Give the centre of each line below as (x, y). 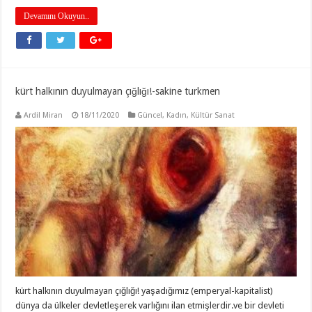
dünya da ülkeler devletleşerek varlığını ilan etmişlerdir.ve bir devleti (150, 305)
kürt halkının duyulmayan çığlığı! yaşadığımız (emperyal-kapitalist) (145, 290)
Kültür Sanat (213, 116)
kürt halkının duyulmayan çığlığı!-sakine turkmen (118, 92)
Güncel (150, 116)
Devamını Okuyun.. (57, 16)
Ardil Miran (44, 116)
